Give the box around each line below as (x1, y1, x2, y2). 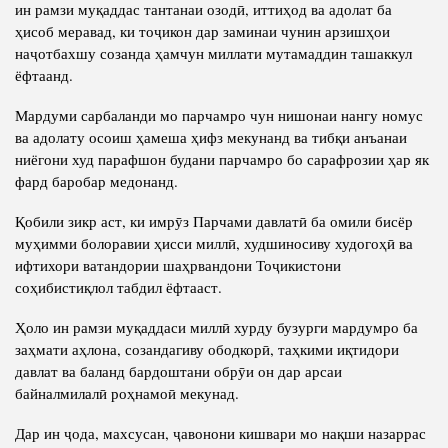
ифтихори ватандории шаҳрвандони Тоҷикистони (15, 254, 341, 275)
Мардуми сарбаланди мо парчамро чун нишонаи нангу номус (15, 104, 423, 125)
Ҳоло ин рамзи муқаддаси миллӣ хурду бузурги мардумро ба (15, 316, 418, 337)
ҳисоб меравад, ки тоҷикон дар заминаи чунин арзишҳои (15, 20, 390, 41)
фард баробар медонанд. (15, 170, 178, 191)
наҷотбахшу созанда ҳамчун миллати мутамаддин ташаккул (15, 42, 412, 63)
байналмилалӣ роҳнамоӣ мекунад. (15, 382, 239, 403)
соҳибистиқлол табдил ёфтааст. (15, 276, 222, 297)
